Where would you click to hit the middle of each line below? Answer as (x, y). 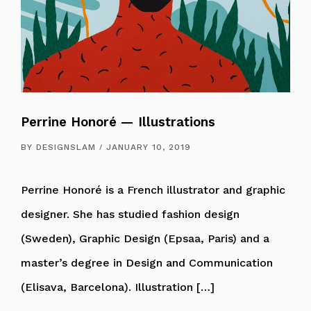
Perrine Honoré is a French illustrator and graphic (153, 190)
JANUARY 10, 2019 (149, 147)
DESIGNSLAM (66, 147)
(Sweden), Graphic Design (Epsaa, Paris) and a (145, 238)
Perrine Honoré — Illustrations (118, 122)
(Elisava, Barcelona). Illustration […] (118, 287)
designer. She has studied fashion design (130, 214)
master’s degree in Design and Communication (147, 262)
